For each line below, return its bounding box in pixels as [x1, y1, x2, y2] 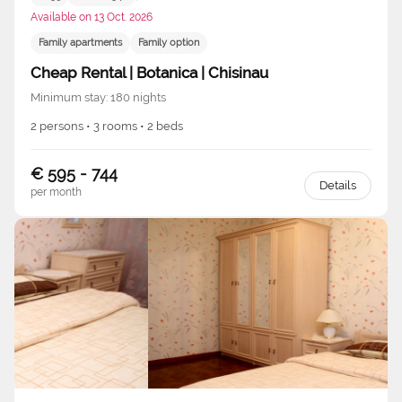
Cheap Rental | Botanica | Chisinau [31, 63, 268, 82]
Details [319, 178, 356, 192]
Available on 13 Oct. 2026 [31, 10, 153, 23]
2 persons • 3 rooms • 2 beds [31, 118, 183, 133]
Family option [138, 37, 199, 49]
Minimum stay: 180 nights [31, 90, 166, 104]
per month [31, 185, 82, 198]
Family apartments [39, 37, 122, 49]
